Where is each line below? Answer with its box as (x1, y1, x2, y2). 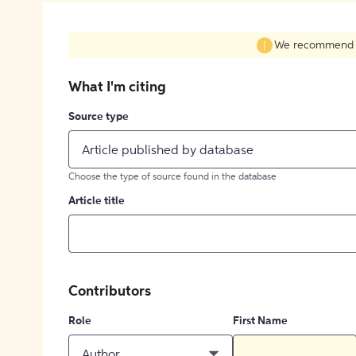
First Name (233, 315, 288, 327)
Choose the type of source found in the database (68, 172, 277, 183)
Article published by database (82, 144, 253, 157)
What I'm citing (68, 80, 166, 95)
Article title (68, 195, 125, 207)
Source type (68, 111, 129, 123)
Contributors (68, 284, 151, 300)
